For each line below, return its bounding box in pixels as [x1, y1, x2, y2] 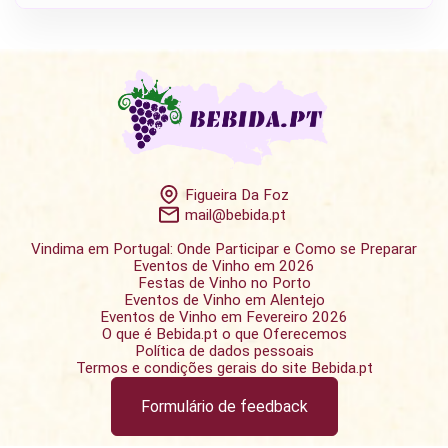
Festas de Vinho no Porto [137, 274, 311, 293]
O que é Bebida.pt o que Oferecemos [101, 325, 347, 344]
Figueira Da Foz [185, 185, 289, 204]
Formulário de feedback [140, 397, 308, 417]
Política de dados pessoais [134, 342, 314, 361]
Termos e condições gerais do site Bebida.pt [75, 359, 373, 378]
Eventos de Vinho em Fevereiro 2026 [100, 308, 348, 327]
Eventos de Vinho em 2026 [133, 257, 315, 276]
